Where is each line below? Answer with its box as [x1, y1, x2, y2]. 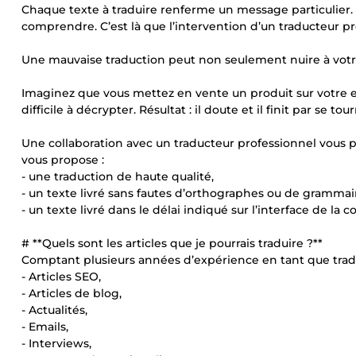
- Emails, [21, 319, 68, 334]
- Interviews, [21, 336, 91, 350]
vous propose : [21, 153, 104, 167]
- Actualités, [21, 303, 87, 317]
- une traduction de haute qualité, [21, 169, 214, 184]
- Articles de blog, [21, 286, 122, 300]
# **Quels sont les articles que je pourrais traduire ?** [21, 236, 323, 250]
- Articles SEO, [21, 269, 101, 284]
